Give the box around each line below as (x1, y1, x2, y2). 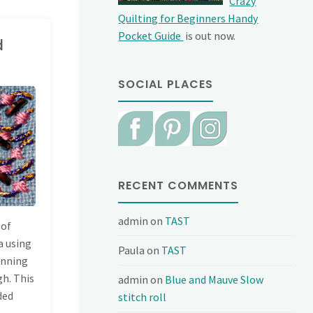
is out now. (183, 28, 236, 43)
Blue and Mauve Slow (165, 272, 264, 287)
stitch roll (118, 290, 167, 305)
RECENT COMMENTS (118, 177, 239, 194)
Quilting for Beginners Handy (118, 10, 259, 25)
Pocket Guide (118, 28, 184, 43)
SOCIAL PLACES (118, 75, 214, 92)
